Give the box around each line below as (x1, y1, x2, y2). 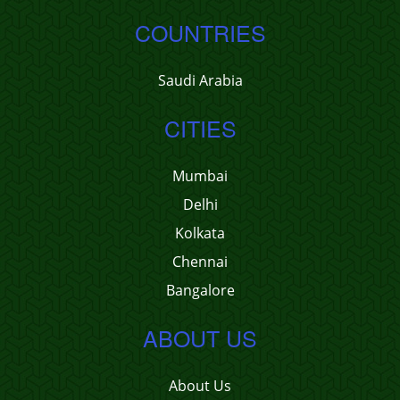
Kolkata (175, 223, 225, 243)
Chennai (172, 252, 228, 271)
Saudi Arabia (157, 71, 243, 90)
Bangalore (165, 280, 235, 300)
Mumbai (172, 166, 228, 186)
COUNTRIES (134, 16, 266, 48)
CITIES (163, 112, 237, 144)
